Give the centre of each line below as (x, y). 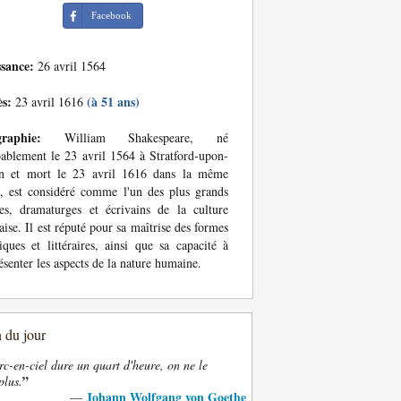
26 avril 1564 (70, 66)
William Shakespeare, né (135, 137)
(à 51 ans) (113, 102)
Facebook (111, 15)
